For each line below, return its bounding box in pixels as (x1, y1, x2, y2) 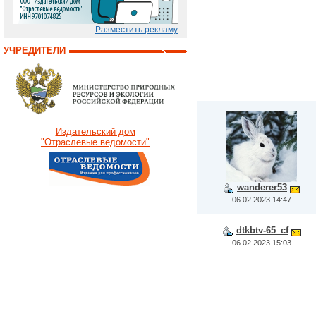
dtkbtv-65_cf (236, 225, 288, 236)
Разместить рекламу (95, 25, 178, 35)
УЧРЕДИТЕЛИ (4, 45, 66, 56)
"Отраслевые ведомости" (41, 137, 150, 148)
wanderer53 (237, 182, 287, 193)
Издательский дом (55, 126, 135, 138)
